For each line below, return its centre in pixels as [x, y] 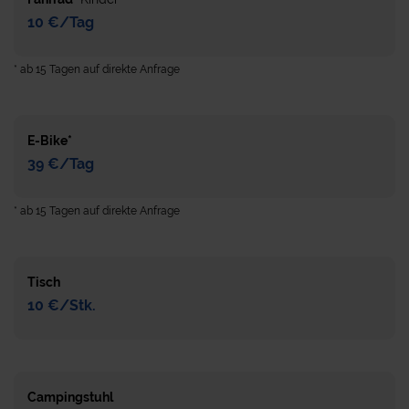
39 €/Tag [61, 163]
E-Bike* [50, 140]
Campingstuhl [70, 397]
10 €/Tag [61, 22]
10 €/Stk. [62, 305]
